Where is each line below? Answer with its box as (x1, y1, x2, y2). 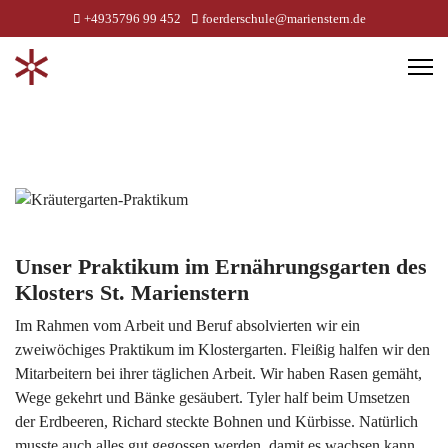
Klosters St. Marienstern (15, 281, 255, 306)
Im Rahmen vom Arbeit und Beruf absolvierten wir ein (15, 317, 360, 335)
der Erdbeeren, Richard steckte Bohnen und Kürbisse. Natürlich (15, 413, 418, 431)
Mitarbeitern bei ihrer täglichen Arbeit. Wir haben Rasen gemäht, (15, 365, 422, 383)
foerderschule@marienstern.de (201, 12, 366, 26)
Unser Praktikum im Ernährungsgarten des (15, 255, 427, 280)
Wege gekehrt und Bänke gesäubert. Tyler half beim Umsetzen (15, 389, 410, 407)
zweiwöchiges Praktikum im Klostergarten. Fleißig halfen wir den (15, 341, 430, 359)
